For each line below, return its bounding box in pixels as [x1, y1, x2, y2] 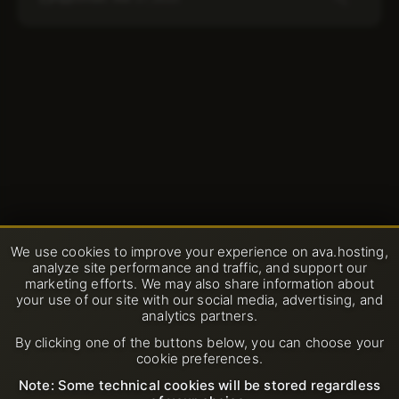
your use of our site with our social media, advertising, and [16, 291, 383, 308]
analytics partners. [142, 307, 257, 324]
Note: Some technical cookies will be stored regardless [18, 377, 381, 394]
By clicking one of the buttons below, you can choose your [14, 334, 385, 351]
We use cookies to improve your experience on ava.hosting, [11, 243, 388, 260]
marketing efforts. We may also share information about [24, 275, 375, 292]
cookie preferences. [136, 350, 263, 367]
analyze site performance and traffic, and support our [31, 259, 368, 276]
